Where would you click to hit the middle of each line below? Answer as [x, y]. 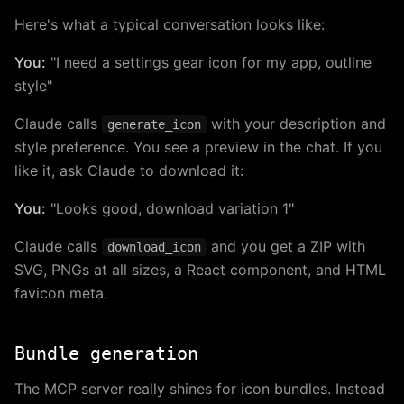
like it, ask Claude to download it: [129, 171]
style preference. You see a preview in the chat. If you [198, 147]
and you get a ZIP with [286, 247]
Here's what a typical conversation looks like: [170, 25]
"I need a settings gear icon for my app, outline [209, 63]
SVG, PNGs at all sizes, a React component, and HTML [200, 270]
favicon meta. [61, 294]
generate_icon [154, 125]
